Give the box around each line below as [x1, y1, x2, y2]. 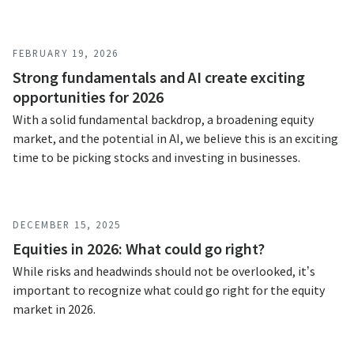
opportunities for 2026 [13, 87, 164, 107]
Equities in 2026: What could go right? [13, 239, 265, 258]
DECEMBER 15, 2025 [13, 218, 121, 231]
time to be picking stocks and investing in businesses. [13, 149, 300, 165]
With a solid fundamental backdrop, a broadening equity [13, 111, 314, 127]
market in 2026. [13, 301, 96, 317]
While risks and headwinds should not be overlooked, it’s [13, 263, 315, 279]
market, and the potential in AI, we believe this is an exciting [13, 130, 338, 146]
